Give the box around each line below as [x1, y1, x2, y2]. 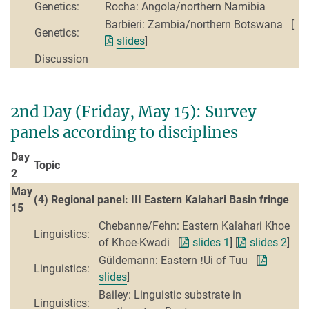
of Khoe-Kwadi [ [99, 236, 181, 250]
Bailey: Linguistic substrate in [99, 288, 241, 302]
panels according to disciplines [10, 123, 238, 143]
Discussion [34, 52, 88, 66]
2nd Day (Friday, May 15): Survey [10, 102, 257, 122]
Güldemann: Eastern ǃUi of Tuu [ [99, 254, 259, 268]
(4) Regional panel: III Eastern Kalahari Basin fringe [34, 193, 289, 207]
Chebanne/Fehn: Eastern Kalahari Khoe [99, 219, 290, 233]
